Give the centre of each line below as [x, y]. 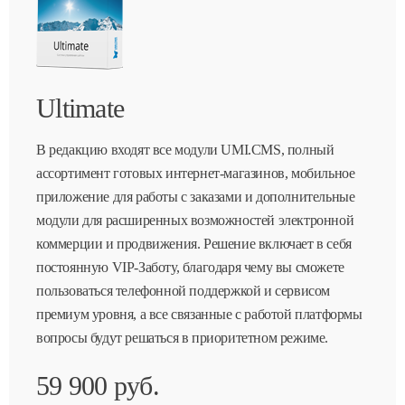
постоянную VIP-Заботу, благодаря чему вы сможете [190, 268]
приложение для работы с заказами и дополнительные [196, 197]
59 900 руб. [98, 386]
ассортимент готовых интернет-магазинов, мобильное [196, 174]
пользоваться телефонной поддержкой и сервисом [184, 291]
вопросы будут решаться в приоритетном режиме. [183, 338]
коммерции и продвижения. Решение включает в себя [194, 244]
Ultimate [80, 108]
